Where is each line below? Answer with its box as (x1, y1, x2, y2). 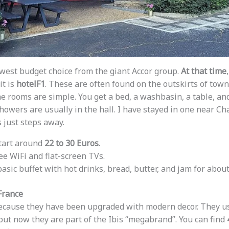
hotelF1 (16, 78, 45, 90)
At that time (180, 65, 226, 77)
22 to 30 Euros (44, 138, 99, 149)
